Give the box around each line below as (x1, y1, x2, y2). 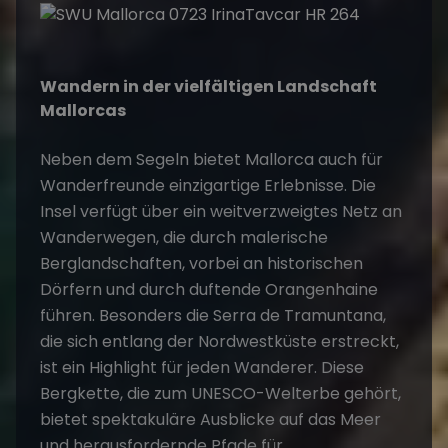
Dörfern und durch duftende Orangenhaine (40, 277, 378, 301)
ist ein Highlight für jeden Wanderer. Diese (40, 355, 364, 379)
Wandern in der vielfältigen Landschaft (40, 74, 377, 98)
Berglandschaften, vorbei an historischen (40, 251, 363, 275)
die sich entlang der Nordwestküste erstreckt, (40, 329, 399, 353)
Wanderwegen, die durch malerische (40, 225, 328, 249)
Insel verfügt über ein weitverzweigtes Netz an (40, 199, 402, 223)
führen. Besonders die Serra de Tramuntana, (40, 303, 386, 327)
